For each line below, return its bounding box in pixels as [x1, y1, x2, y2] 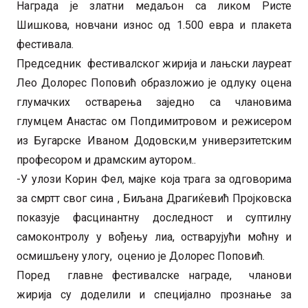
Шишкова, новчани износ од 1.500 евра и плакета [16, 18, 291, 32]
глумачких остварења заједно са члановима [16, 95, 291, 109]
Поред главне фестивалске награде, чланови [16, 268, 291, 282]
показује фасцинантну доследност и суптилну [16, 210, 291, 224]
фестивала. [16, 37, 74, 51]
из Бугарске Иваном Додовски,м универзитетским [16, 133, 291, 147]
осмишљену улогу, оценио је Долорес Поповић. [16, 249, 265, 263]
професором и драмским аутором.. [16, 153, 196, 166]
